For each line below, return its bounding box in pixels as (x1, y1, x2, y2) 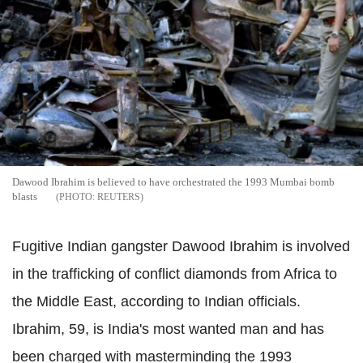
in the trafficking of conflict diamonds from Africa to (12, 266, 337, 283)
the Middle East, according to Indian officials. (12, 293, 301, 310)
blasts (12, 190, 37, 203)
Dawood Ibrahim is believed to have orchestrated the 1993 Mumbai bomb (12, 176, 335, 189)
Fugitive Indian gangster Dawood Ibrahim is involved (12, 238, 350, 255)
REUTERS (97, 191, 140, 203)
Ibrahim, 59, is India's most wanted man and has (12, 321, 324, 338)
